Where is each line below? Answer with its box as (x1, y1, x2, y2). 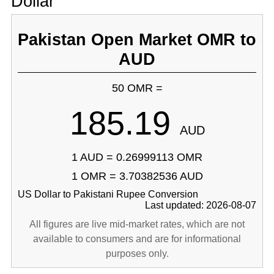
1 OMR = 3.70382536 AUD (71, 170, 203, 182)
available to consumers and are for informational (33, 234, 241, 244)
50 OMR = (111, 82, 163, 94)
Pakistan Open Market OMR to (18, 30, 256, 49)
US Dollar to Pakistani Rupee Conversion (17, 189, 198, 199)
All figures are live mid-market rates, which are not (29, 219, 245, 229)
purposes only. (105, 248, 169, 259)
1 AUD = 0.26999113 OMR (72, 151, 202, 163)
